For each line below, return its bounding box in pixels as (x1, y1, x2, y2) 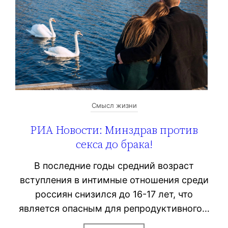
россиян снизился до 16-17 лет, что (35, 189, 193, 200)
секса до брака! (75, 136, 153, 152)
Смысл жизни (91, 101, 137, 110)
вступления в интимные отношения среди (19, 175, 209, 186)
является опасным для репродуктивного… (18, 203, 210, 214)
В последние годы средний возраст (34, 160, 194, 172)
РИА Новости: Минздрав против (30, 122, 198, 138)
